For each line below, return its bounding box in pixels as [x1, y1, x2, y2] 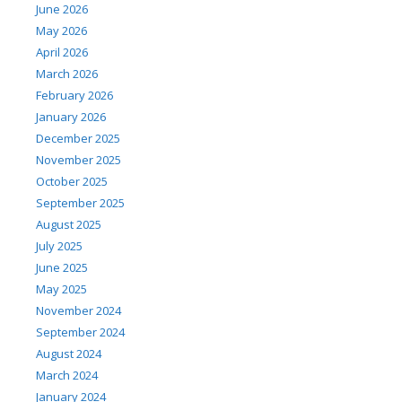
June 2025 [36, 258, 88, 275]
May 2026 [36, 22, 87, 39]
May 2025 [36, 280, 87, 297]
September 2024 [36, 323, 125, 340]
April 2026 [36, 43, 88, 60]
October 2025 [36, 172, 108, 189]
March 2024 [36, 366, 98, 383]
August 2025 [36, 215, 101, 232]
